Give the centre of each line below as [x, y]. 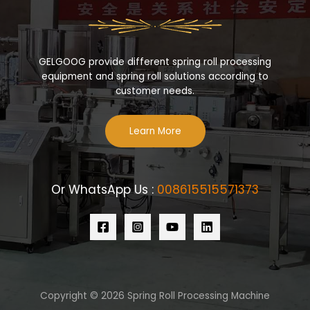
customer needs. [155, 91]
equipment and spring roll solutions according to [155, 77]
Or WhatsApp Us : [104, 190]
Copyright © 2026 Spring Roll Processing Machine [155, 295]
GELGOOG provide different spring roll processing [155, 62]
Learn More [155, 131]
